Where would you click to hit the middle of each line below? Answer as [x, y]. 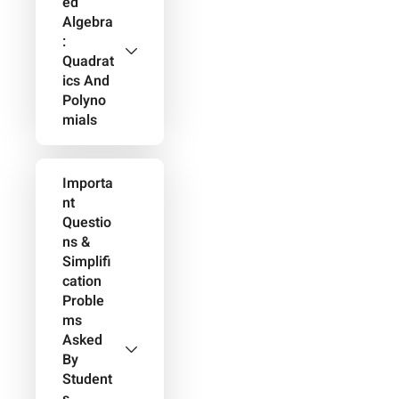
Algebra [88, 22]
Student [87, 379]
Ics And [86, 81]
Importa [88, 183]
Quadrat [88, 61]
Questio [87, 223]
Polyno [84, 101]
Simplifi [86, 262]
